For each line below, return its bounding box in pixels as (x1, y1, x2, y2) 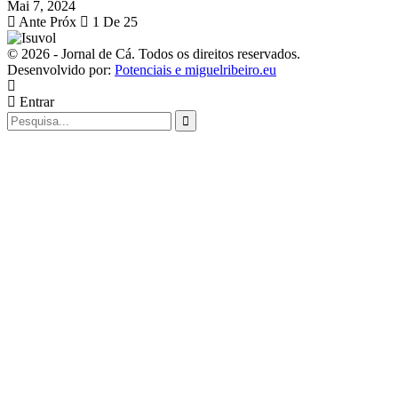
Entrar (16, 93, 54, 109)
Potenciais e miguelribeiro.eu (115, 61, 276, 77)
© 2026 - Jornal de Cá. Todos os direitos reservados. (7, 45, 300, 61)
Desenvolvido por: (7, 61, 115, 77)
